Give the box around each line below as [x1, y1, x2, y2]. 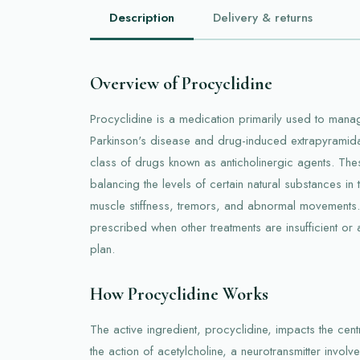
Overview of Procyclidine [90, 72, 272, 94]
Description [109, 9, 174, 27]
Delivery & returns [213, 9, 313, 27]
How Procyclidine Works [90, 283, 268, 305]
